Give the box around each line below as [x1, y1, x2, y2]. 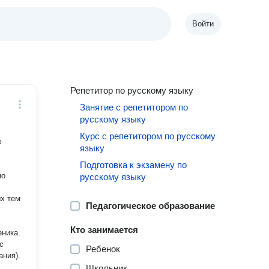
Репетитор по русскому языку [70, 85, 194, 95]
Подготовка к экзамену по [80, 160, 187, 170]
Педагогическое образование [86, 201, 216, 211]
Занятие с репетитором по [80, 102, 189, 112]
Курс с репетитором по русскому [80, 131, 216, 141]
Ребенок [86, 244, 121, 254]
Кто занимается [70, 225, 139, 235]
